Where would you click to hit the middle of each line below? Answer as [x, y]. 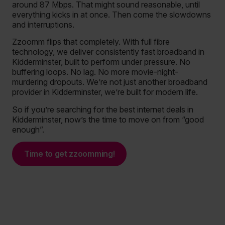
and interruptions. [43, 24]
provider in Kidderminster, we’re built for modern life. [105, 92]
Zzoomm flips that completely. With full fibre [91, 42]
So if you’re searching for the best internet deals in [103, 109]
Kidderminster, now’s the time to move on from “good [108, 119]
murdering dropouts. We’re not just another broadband [110, 82]
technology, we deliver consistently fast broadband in [108, 52]
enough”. [28, 129]
